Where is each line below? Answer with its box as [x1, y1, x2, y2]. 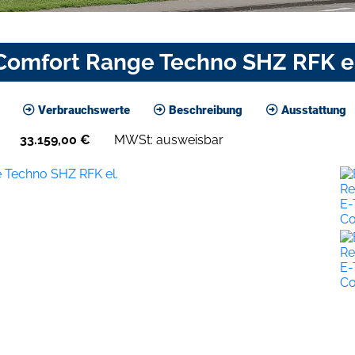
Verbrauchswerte [35, 102, 130, 117]
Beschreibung [166, 102, 242, 117]
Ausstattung [278, 102, 346, 117]
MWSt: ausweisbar [114, 132, 223, 147]
